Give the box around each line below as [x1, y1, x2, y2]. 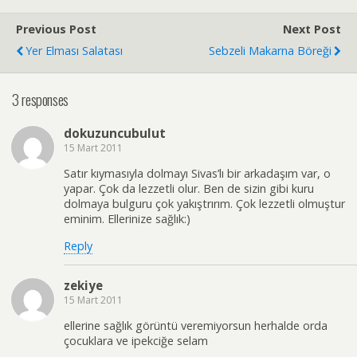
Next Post [283, 22, 341, 37]
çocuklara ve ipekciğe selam [64, 333, 208, 349]
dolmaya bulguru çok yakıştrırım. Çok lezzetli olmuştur [64, 196, 345, 212]
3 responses [12, 88, 69, 111]
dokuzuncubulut [64, 124, 166, 141]
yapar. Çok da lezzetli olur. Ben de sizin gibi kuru [64, 181, 314, 197]
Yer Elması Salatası [25, 43, 123, 59]
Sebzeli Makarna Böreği [209, 43, 331, 59]
